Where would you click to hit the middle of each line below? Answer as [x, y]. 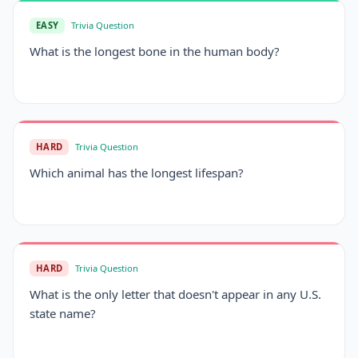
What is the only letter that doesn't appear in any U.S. [175, 294]
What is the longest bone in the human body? [155, 51]
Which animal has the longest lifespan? [137, 173]
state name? [63, 313]
